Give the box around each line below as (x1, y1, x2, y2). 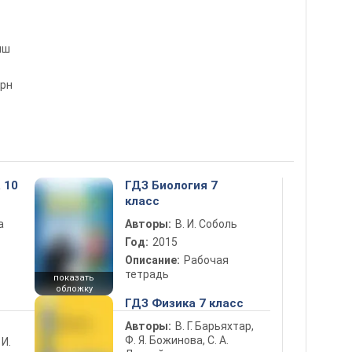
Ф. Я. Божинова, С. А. (125, 334, 229, 346)
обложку (55, 284, 93, 294)
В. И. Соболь (175, 218, 237, 230)
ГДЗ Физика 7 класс (125, 296, 244, 310)
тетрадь (125, 268, 169, 280)
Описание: (125, 254, 180, 266)
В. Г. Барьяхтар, (175, 320, 254, 332)
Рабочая (184, 254, 229, 266)
